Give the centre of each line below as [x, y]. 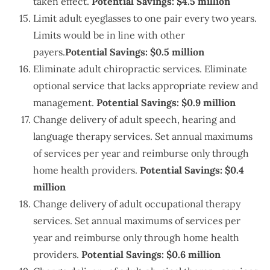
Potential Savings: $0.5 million [135, 52]
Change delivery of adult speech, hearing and [135, 120]
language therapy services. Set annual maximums [143, 137]
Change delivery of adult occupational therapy [137, 204]
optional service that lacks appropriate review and [146, 86]
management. [65, 103]
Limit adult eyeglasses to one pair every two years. [145, 18]
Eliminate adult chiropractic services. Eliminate [140, 69]
